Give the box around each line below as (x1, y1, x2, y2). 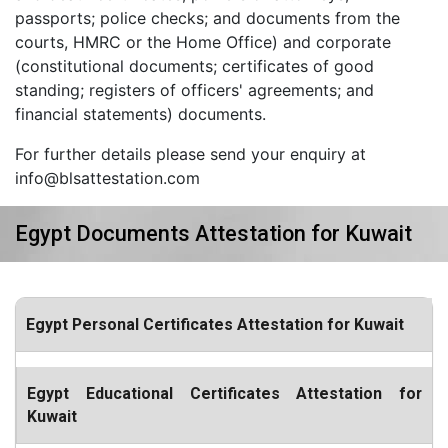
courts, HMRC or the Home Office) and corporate (15, 32, 391, 52)
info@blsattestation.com (15, 168, 200, 188)
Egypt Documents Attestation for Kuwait (15, 221, 412, 246)
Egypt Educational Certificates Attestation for (27, 384, 422, 403)
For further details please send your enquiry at (15, 144, 366, 164)
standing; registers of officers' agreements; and (15, 80, 374, 100)
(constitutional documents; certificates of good (15, 56, 374, 76)
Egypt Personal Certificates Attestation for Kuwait (26, 315, 404, 334)
